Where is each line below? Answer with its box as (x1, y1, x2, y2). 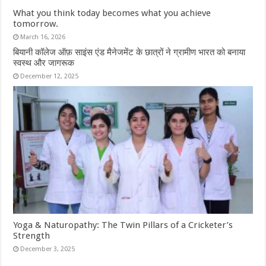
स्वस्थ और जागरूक (13, 58, 75, 68)
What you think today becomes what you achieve (13, 8, 211, 18)
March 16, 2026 (20, 33, 66, 41)
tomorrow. (13, 18, 59, 29)
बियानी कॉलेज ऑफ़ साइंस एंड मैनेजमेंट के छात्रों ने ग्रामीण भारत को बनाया (13, 47, 246, 58)
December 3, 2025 (20, 245, 75, 253)
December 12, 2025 (20, 72, 79, 80)
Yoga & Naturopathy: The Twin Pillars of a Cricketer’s (13, 219, 233, 230)
